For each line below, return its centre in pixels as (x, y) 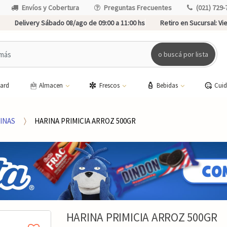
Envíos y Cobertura (50, 8)
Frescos (110, 85)
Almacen (51, 85)
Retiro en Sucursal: (188, 23)
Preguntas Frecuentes (138, 8)
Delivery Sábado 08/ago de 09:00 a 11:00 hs (80, 23)
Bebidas (168, 85)
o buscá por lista (183, 54)
